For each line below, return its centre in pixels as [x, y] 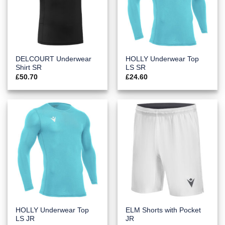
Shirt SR [29, 68]
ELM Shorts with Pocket [163, 210]
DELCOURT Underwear [54, 59]
